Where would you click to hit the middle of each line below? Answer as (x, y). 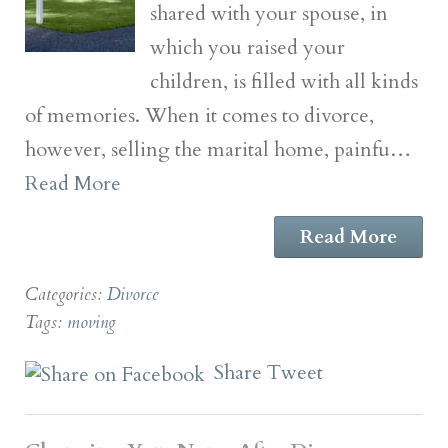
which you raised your (247, 47)
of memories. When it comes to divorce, (199, 115)
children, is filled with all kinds (284, 81)
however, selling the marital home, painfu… (218, 149)
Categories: (66, 294)
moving (91, 322)
